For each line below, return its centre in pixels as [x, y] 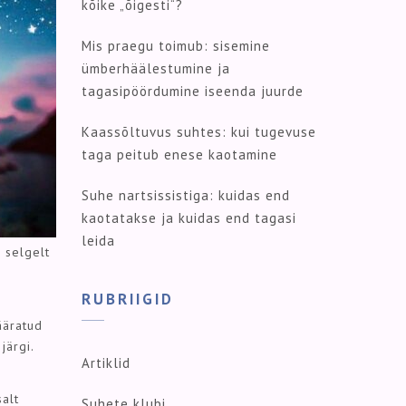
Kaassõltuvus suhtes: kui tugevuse [199, 132]
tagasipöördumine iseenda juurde [193, 92]
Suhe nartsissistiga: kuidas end [186, 196]
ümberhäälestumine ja [156, 69]
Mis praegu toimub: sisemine [176, 46]
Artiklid [106, 362]
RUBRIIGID [128, 300]
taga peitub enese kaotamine [179, 155]
